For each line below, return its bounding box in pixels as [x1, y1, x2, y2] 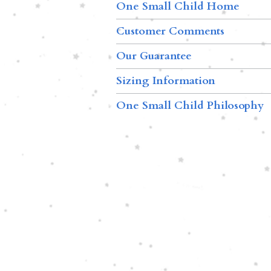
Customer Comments [116, 23, 224, 39]
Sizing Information [116, 73, 215, 88]
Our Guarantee [116, 48, 192, 64]
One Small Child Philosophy [116, 97, 264, 113]
